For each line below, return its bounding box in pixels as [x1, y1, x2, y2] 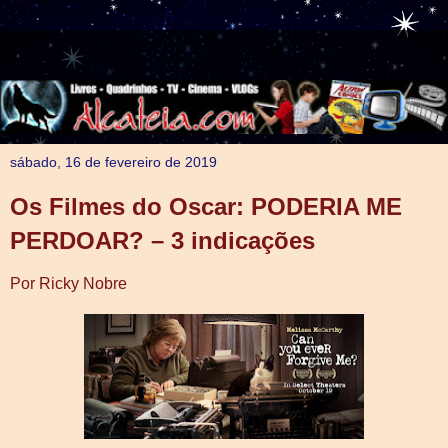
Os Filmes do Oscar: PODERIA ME [10, 192, 402, 220]
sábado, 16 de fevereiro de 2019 [10, 153, 217, 170]
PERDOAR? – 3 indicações [10, 226, 315, 254]
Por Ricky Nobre [10, 274, 127, 292]
